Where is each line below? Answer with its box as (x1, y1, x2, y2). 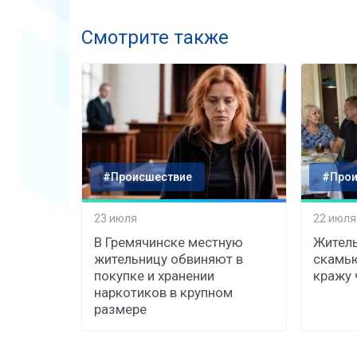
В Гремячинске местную (94, 233, 243, 250)
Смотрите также (81, 25, 229, 49)
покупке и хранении (94, 267, 214, 284)
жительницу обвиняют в (94, 250, 243, 267)
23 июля (94, 212, 137, 226)
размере (94, 300, 147, 317)
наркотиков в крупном (94, 284, 233, 300)
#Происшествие (103, 170, 192, 183)
